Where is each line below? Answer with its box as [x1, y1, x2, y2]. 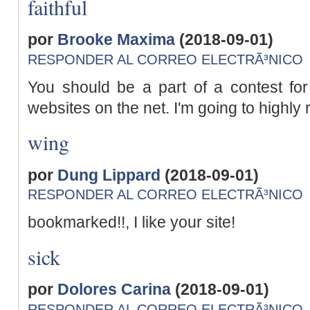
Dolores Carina [57, 280, 171, 299]
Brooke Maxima [57, 30, 175, 49]
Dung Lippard [57, 165, 161, 184]
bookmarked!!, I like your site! [28, 213, 235, 231]
